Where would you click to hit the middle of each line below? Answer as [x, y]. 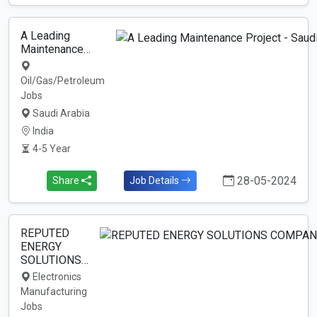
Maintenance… [56, 49]
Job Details [155, 180]
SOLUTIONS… [54, 260]
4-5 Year [51, 149]
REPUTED [45, 233]
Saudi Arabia [60, 113]
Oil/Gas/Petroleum [63, 81]
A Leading [45, 36]
